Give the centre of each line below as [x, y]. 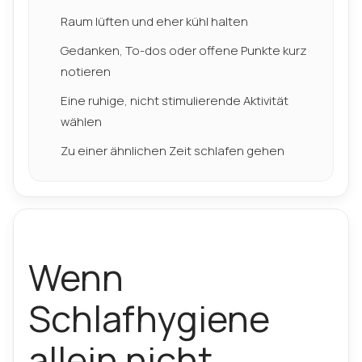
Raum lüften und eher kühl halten [154, 21]
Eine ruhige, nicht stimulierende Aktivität [175, 101]
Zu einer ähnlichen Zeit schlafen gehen [173, 151]
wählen [81, 122]
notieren [86, 72]
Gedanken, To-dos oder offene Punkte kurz [184, 51]
